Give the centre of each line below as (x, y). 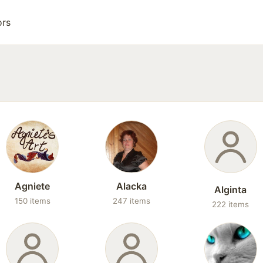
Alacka (131, 186)
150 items (32, 201)
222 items (231, 204)
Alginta (231, 190)
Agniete (33, 186)
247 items (131, 201)
